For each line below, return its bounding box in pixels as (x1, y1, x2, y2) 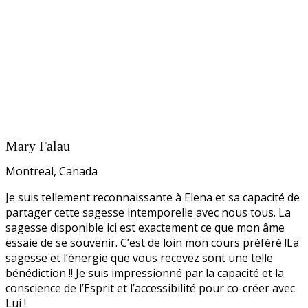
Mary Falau (5, 138, 70, 153)
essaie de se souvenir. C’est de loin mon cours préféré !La (5, 235, 299, 250)
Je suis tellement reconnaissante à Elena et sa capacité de (5, 190, 300, 205)
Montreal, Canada (5, 164, 98, 179)
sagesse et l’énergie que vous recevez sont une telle (5, 250, 273, 265)
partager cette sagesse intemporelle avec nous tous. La (5, 205, 291, 220)
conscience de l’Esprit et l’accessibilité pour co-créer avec (5, 280, 295, 296)
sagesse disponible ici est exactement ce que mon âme (5, 220, 285, 235)
